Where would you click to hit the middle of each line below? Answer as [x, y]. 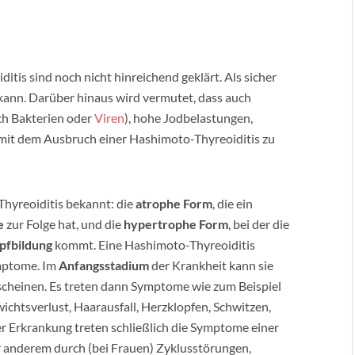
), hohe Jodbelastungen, [189, 118]
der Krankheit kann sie [211, 265]
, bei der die [259, 224]
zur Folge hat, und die [64, 224]
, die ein [233, 203]
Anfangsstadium [104, 265]
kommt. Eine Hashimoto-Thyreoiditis [154, 244]
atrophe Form [174, 203]
